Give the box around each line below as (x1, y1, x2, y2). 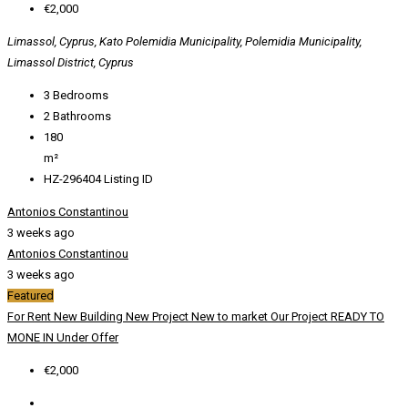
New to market (191, 310, 270, 324)
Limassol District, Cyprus (7, 56, 134, 70)
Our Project (270, 310, 331, 324)
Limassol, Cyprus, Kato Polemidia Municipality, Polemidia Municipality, (7, 35, 362, 49)
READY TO (331, 310, 384, 324)
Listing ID (104, 172, 153, 187)
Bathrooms (53, 109, 111, 124)
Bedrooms (53, 88, 108, 103)
